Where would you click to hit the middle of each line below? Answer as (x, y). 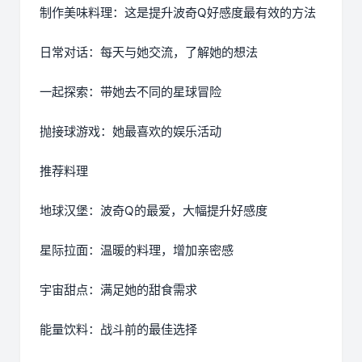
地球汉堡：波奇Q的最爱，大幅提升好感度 (154, 211)
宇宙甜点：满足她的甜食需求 (118, 290)
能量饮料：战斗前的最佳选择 (118, 330)
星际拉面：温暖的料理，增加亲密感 (137, 250)
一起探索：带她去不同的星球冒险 (130, 92)
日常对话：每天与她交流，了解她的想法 (149, 53)
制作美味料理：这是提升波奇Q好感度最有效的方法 (178, 13)
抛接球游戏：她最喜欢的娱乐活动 (130, 132)
